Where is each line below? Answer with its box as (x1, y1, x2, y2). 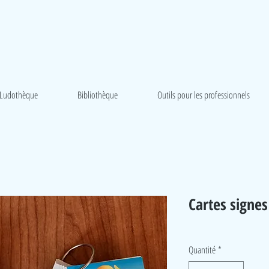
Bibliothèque (77, 88, 118, 101)
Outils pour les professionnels (157, 88, 250, 101)
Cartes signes (189, 193, 268, 215)
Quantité (189, 243, 216, 256)
